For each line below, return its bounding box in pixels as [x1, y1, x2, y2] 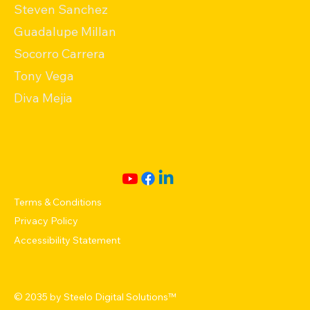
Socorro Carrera [14, 46, 105, 62]
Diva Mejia [14, 90, 73, 106]
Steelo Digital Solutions [64, 291, 169, 304]
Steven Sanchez [14, 1, 108, 17]
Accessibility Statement [13, 234, 120, 247]
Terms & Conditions [14, 195, 102, 208]
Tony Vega [14, 68, 74, 84]
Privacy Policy [14, 215, 78, 228]
